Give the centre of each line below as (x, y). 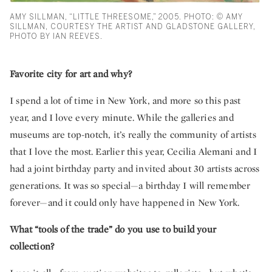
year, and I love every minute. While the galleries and (122, 118)
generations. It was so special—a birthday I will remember (130, 186)
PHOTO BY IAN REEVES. (56, 37)
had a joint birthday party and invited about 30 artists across (135, 169)
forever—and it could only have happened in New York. (125, 203)
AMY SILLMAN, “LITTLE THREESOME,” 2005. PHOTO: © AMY (126, 17)
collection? (32, 246)
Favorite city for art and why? (71, 74)
